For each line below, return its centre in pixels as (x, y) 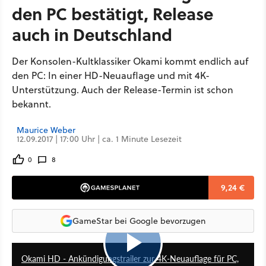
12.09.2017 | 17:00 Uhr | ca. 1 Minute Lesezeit (99, 139)
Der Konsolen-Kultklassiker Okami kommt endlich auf (130, 61)
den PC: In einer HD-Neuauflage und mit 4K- (111, 75)
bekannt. (31, 104)
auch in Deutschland (92, 34)
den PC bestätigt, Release (113, 13)
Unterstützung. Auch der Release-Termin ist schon (123, 90)
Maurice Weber (46, 130)
